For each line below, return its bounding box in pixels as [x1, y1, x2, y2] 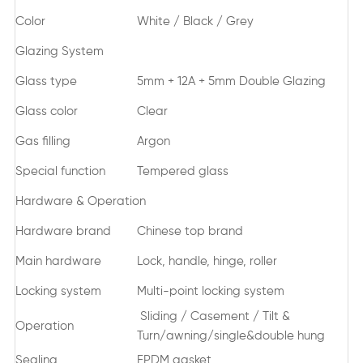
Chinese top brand [136, 224, 243, 237]
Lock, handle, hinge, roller [136, 254, 277, 267]
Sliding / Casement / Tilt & [139, 310, 290, 322]
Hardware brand [15, 224, 111, 237]
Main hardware [15, 254, 101, 267]
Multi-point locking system [136, 284, 284, 297]
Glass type [15, 75, 77, 88]
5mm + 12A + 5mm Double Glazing [136, 75, 326, 88]
